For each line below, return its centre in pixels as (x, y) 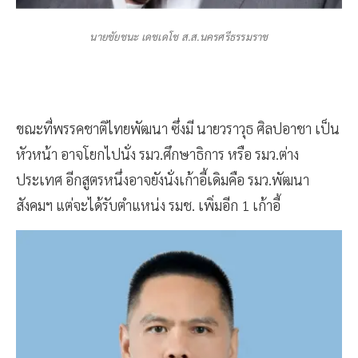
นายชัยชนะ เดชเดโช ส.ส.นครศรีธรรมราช (179, 37)
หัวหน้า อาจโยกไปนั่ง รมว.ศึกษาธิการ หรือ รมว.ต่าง (157, 154)
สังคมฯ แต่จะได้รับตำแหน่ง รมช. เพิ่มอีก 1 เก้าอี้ (148, 205)
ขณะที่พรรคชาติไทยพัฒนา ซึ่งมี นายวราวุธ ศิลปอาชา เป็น (178, 129)
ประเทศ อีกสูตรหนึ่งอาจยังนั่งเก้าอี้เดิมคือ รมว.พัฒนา (163, 180)
